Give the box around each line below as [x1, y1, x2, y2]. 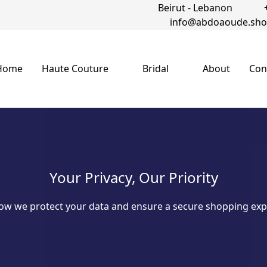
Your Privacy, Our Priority [49, 167, 218, 187]
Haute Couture [42, 62, 109, 75]
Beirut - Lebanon [156, 1, 232, 14]
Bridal [142, 62, 169, 75]
